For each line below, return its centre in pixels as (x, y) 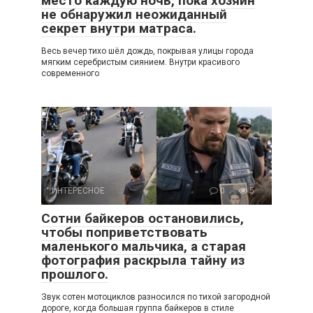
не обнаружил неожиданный (134, 14)
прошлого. (75, 274)
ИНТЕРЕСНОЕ (78, 190)
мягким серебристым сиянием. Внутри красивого (140, 62)
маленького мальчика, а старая (144, 246)
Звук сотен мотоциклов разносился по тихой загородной (156, 297)
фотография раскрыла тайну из (143, 260)
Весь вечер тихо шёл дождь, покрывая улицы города (147, 51)
